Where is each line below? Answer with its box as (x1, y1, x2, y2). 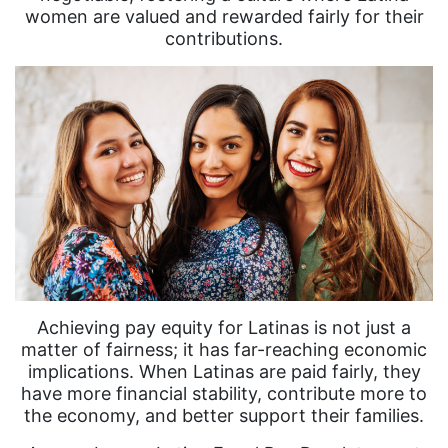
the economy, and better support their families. (24, 405, 424, 427)
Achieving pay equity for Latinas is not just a (37, 317, 411, 339)
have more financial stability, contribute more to (21, 383, 427, 405)
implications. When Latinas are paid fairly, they (27, 361, 421, 383)
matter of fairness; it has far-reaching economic (21, 339, 427, 361)
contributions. (165, 28, 283, 49)
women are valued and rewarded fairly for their (24, 6, 424, 27)
